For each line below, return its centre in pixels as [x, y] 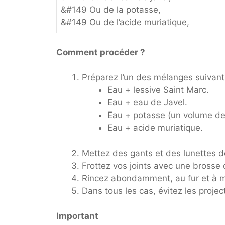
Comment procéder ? [101, 52]
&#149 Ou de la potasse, [111, 10]
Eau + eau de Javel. [147, 103]
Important [77, 216]
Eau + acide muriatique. [155, 128]
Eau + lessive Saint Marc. [158, 90]
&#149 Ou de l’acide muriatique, [125, 22]
